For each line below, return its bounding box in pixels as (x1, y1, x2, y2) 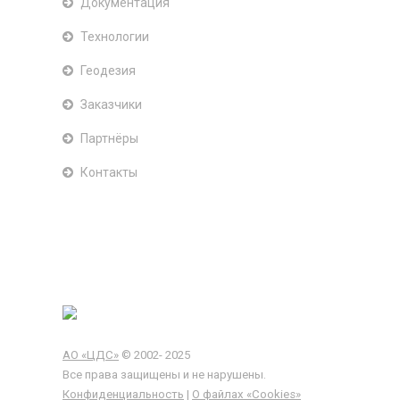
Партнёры (80, 131, 138, 146)
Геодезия (80, 63, 136, 78)
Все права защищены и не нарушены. (62, 368, 266, 381)
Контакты (80, 165, 137, 179)
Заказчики (80, 97, 142, 112)
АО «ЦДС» (62, 348, 119, 362)
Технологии (80, 29, 149, 44)
